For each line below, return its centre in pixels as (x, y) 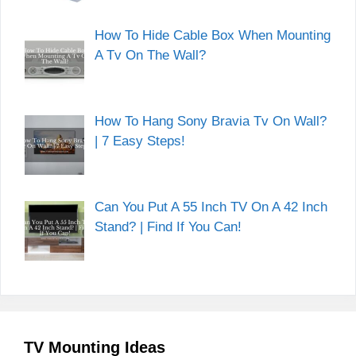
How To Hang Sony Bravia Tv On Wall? (210, 122)
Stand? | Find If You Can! (168, 226)
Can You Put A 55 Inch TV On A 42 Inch (211, 207)
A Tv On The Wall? (150, 56)
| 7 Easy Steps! (139, 141)
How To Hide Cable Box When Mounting (212, 36)
